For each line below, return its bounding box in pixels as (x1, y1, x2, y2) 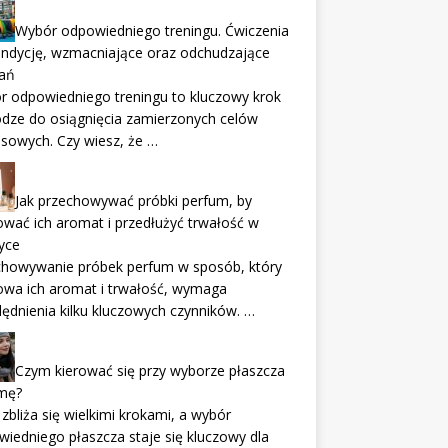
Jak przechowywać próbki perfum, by (14, 190, 252, 210)
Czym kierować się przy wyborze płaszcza (14, 360, 285, 380)
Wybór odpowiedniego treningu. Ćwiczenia (14, 20, 289, 40)
